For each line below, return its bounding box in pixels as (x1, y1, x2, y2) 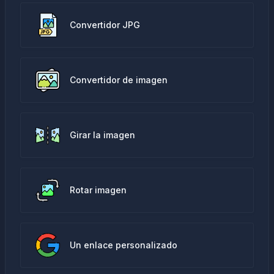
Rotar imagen (70, 185, 127, 195)
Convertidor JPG (70, 20, 140, 30)
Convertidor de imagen (70, 75, 168, 85)
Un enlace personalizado (70, 240, 177, 250)
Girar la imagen (70, 130, 135, 140)
